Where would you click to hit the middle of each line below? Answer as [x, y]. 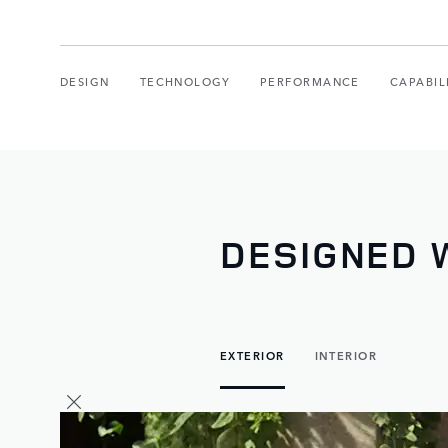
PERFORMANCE [310, 81]
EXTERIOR [252, 355]
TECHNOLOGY [185, 81]
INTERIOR [346, 355]
